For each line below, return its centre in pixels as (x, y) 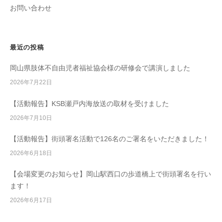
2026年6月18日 (31, 153)
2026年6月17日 (31, 200)
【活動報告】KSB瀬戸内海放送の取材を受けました (89, 104)
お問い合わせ (31, 8)
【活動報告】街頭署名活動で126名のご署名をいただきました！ (110, 139)
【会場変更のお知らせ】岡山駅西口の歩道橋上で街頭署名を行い (111, 174)
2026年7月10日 (31, 118)
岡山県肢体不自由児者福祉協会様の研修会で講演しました (100, 68)
